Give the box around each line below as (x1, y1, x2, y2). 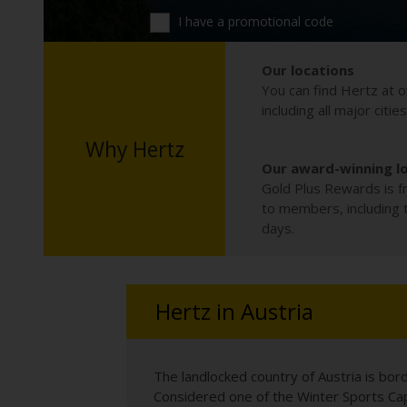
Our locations (262, 61, 354, 79)
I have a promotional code (174, 12, 334, 30)
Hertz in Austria (155, 296, 313, 327)
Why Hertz (84, 134, 184, 164)
